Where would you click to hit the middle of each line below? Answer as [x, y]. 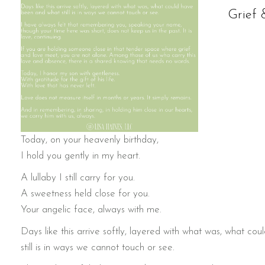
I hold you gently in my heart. [80, 156]
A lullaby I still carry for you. [78, 178]
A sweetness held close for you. [85, 194]
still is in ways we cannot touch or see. [98, 248]
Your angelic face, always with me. [91, 210]
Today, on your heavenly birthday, [90, 140]
